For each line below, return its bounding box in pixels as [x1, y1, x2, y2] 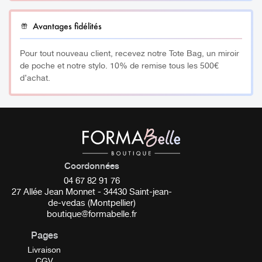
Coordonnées [64, 159, 119, 173]
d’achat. [20, 72, 51, 85]
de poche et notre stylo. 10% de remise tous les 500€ [20, 60, 219, 73]
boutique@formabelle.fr [47, 208, 137, 222]
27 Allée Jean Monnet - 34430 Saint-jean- [12, 185, 172, 200]
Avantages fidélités [33, 20, 102, 32]
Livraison [27, 244, 61, 257]
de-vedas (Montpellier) [48, 196, 136, 211]
